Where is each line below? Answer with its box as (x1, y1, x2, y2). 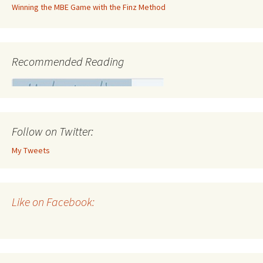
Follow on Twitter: (12, 124, 93, 139)
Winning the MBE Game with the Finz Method (12, 2, 166, 12)
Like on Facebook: (12, 194, 95, 209)
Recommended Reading (12, 54, 124, 69)
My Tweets (12, 145, 50, 156)
